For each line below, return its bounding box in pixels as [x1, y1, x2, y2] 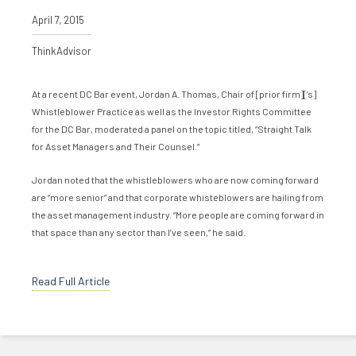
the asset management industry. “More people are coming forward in [32, 208, 324, 220]
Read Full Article [32, 273, 110, 288]
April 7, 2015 [32, 13, 84, 26]
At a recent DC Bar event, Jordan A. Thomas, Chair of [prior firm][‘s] [32, 87, 316, 99]
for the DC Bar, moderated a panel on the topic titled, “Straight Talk [32, 122, 311, 134]
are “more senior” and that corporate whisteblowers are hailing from [32, 191, 323, 203]
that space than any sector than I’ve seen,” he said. [32, 226, 246, 238]
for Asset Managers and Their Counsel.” [32, 140, 199, 152]
